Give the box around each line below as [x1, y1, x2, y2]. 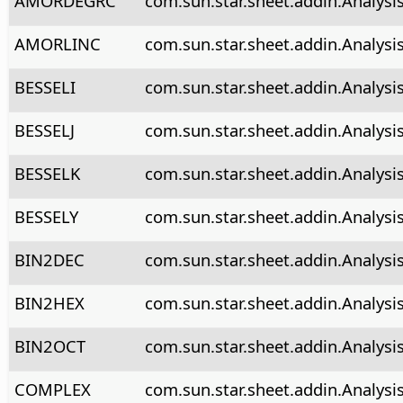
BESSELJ [13, 118, 75, 141]
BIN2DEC [13, 247, 85, 271]
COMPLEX [13, 377, 91, 400]
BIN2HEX [13, 291, 85, 314]
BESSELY [13, 204, 78, 228]
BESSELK [13, 161, 80, 184]
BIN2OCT [13, 334, 85, 357]
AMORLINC [13, 31, 101, 55]
